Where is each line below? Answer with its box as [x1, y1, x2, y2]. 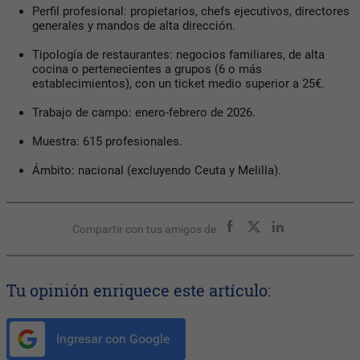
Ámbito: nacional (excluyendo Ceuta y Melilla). [32, 162, 281, 178]
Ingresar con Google [53, 330, 170, 346]
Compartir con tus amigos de [72, 222, 216, 235]
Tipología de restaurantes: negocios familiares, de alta [32, 47, 325, 62]
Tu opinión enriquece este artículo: [6, 279, 271, 301]
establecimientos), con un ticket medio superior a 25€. [32, 76, 325, 91]
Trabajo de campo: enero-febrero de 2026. [32, 104, 256, 120]
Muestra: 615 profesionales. [32, 133, 182, 149]
